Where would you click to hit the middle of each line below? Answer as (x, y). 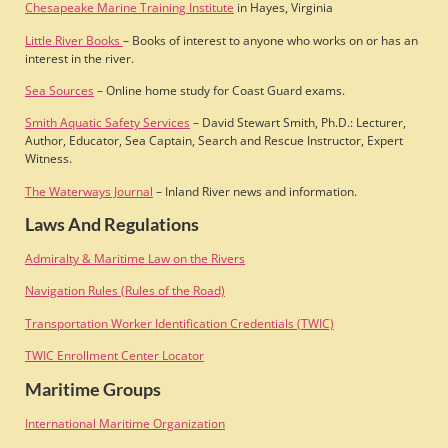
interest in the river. (79, 58)
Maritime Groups (93, 388)
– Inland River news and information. (255, 191)
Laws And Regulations (112, 224)
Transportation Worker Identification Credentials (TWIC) (179, 323)
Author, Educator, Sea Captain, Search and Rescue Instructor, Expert (214, 141)
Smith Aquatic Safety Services (107, 123)
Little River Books (74, 40)
